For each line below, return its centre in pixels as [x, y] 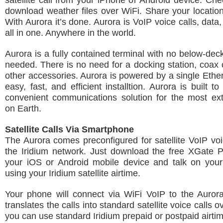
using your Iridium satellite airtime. [73, 173]
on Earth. [23, 109]
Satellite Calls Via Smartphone [69, 129]
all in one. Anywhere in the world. [70, 33]
